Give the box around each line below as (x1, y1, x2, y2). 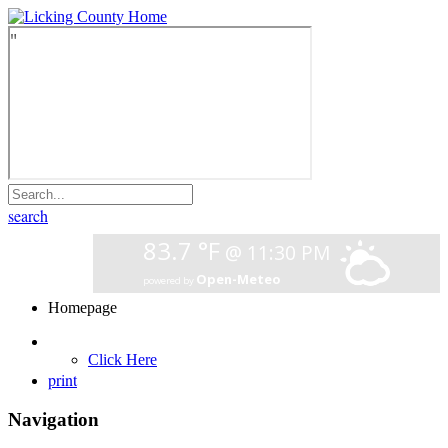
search (8, 205, 48, 226)
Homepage (48, 299, 117, 316)
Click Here (88, 351, 157, 368)
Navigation (8, 408, 99, 430)
